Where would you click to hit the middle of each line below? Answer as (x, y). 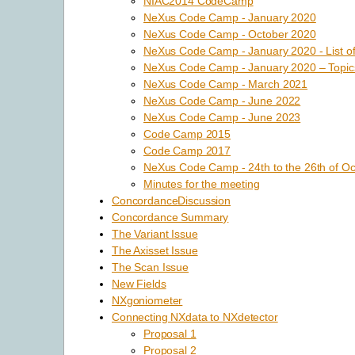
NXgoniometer (147, 300)
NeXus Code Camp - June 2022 (222, 100)
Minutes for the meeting (202, 183)
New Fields (139, 283)
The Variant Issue (155, 233)
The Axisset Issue (155, 250)
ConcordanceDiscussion (172, 200)
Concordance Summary (170, 217)
